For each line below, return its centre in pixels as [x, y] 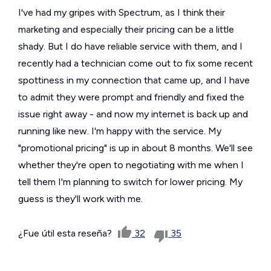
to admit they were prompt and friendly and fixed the [131, 97]
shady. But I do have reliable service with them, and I [130, 46]
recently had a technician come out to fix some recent [135, 63]
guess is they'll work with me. [80, 198]
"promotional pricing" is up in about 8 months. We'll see [135, 148]
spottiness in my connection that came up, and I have [134, 80]
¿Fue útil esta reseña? [66, 233]
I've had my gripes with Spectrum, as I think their [122, 12]
